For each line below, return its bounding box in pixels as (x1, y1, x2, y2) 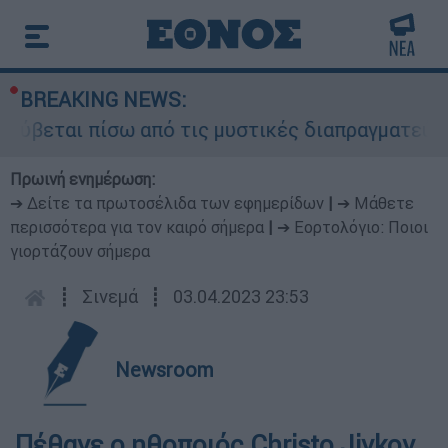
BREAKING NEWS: (20, 87, 186, 112)
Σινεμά (82, 285, 138, 308)
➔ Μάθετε (337, 193, 414, 213)
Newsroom (115, 357, 214, 382)
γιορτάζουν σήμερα (10, 241, 150, 261)
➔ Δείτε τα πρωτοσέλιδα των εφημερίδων (10, 193, 324, 213)
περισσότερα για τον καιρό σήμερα (10, 217, 264, 237)
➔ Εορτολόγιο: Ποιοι (277, 217, 428, 237)
